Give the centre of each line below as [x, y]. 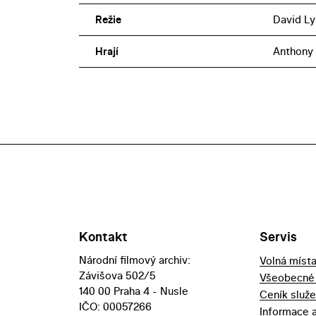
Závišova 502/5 [117, 276]
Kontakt [103, 237]
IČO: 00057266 [115, 307]
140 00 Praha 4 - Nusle [134, 291]
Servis [278, 237]
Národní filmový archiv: [135, 260]
